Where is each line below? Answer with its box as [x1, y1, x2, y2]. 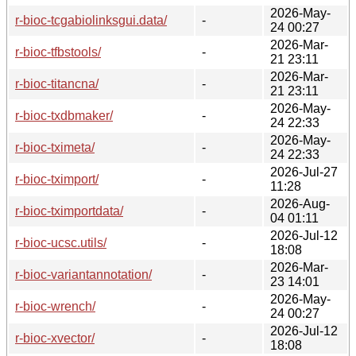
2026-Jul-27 [270, 164, 338, 179]
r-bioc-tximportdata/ [15, 203, 123, 218]
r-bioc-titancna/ [15, 76, 99, 91]
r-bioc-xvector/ [15, 331, 95, 345]
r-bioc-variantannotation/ [15, 267, 152, 281]
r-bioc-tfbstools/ [15, 44, 101, 59]
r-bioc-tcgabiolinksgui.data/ [15, 13, 167, 27]
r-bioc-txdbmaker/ [15, 108, 113, 122]
